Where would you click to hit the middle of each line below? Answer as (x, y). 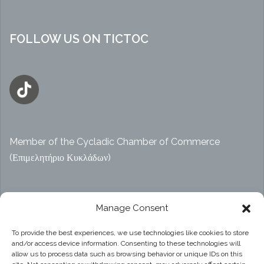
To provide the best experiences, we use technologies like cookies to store (130, 233)
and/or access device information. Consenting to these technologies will (126, 243)
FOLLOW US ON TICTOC (79, 39)
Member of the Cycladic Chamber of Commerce (115, 142)
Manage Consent (132, 208)
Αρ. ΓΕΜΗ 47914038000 (63, 203)
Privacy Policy (40, 249)
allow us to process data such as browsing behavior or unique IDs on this (127, 254)
